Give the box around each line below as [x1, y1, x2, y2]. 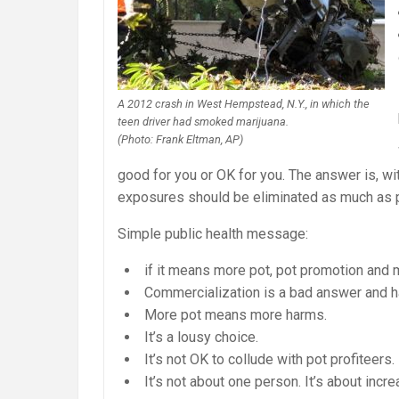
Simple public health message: [118, 224, 308, 242]
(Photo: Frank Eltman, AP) [118, 132, 243, 146]
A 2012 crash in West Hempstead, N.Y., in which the [118, 96, 370, 110]
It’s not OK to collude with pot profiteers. [144, 350, 395, 368]
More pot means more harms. [144, 305, 327, 323]
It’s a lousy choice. [144, 328, 258, 346]
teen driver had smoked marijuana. [118, 114, 289, 128]
